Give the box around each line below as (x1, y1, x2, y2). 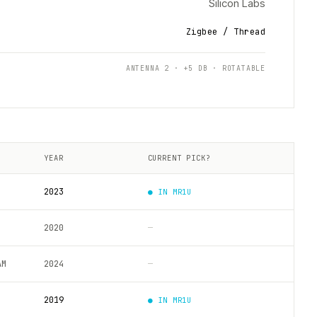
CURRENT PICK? (147, 153, 211, 163)
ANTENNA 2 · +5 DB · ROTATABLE (125, 64, 265, 73)
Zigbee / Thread (185, 26, 265, 38)
